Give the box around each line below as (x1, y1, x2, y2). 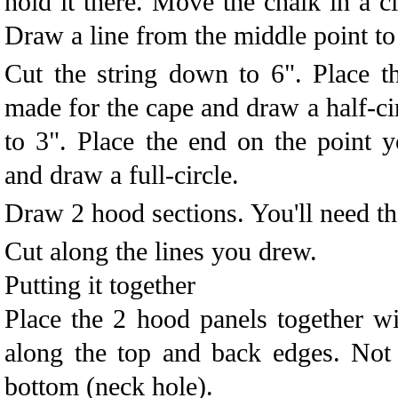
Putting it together (4, 270, 195, 299)
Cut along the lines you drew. (4, 236, 317, 266)
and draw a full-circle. (4, 160, 239, 189)
